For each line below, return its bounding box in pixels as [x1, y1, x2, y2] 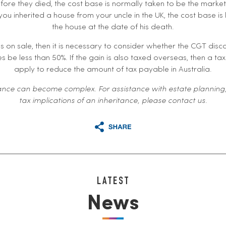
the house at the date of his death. [52, 23, 174, 31]
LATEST [96, 176, 130, 187]
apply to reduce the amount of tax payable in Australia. [14, 66, 212, 74]
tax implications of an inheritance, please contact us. [19, 96, 207, 105]
